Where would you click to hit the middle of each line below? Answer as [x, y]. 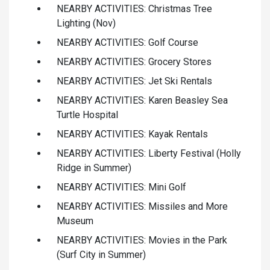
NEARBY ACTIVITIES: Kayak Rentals [132, 134]
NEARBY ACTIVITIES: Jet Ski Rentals [134, 81]
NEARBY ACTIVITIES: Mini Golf [121, 187]
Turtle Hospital [87, 115]
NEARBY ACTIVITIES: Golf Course [127, 42]
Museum [75, 221]
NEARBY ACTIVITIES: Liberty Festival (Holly [149, 153]
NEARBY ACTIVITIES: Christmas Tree [134, 8]
